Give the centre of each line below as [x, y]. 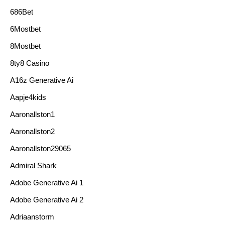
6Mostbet [25, 29]
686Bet [22, 12]
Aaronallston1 [32, 114]
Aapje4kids [28, 97]
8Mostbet [25, 46]
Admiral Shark [33, 165]
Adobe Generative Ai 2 [47, 200]
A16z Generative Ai [42, 80]
